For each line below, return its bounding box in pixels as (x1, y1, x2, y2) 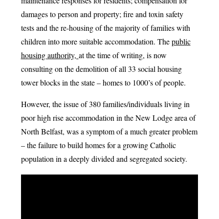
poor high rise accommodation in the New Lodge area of (21, 112, 196, 123)
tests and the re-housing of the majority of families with (21, 22, 190, 33)
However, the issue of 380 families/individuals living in (21, 99, 190, 109)
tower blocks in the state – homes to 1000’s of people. (21, 77, 186, 88)
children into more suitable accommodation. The (21, 36, 172, 46)
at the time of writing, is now (78, 50, 167, 60)
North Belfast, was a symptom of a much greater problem (21, 126, 197, 136)
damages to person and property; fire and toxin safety (21, 9, 183, 19)
